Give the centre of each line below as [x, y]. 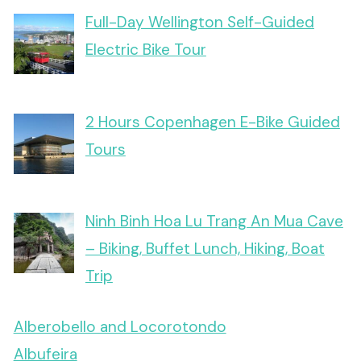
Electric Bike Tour [145, 50]
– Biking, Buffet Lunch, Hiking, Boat [205, 249]
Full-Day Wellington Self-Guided [199, 23]
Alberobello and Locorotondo [120, 326]
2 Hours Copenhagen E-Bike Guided [212, 122]
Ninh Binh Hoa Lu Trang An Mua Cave [214, 222]
